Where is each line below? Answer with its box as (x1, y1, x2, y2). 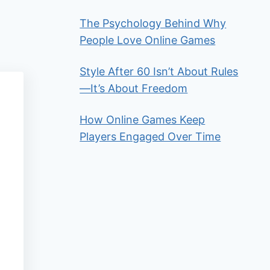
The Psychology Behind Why (80, 17, 227, 30)
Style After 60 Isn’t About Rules (80, 65, 239, 78)
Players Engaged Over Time (80, 130, 221, 143)
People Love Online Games (80, 34, 216, 47)
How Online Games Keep (80, 113, 206, 127)
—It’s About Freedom (80, 82, 188, 95)
